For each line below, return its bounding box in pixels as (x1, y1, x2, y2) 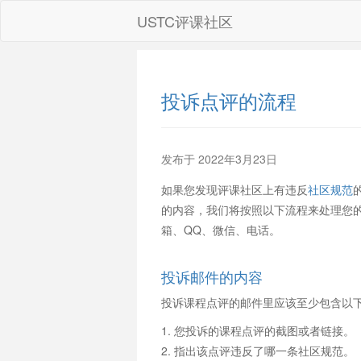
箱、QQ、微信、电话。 (160, 222, 280, 238)
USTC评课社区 (137, 10, 234, 31)
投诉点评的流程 (160, 86, 297, 114)
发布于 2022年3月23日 (160, 151, 277, 167)
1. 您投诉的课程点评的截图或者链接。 (160, 322, 355, 338)
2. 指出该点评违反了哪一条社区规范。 (160, 342, 355, 359)
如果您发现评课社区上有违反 (160, 181, 308, 197)
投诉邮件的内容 (160, 266, 263, 287)
